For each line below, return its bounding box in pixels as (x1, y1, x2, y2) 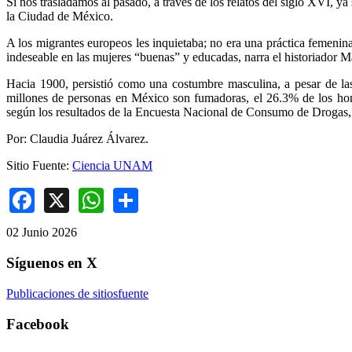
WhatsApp (104, 183, 211, 212)
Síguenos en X (6, 255, 97, 272)
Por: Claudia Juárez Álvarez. (6, 131, 148, 145)
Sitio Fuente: (6, 158, 72, 172)
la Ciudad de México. (6, 9, 113, 23)
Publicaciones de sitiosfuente (6, 286, 148, 300)
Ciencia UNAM (72, 158, 152, 172)
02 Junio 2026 (6, 225, 77, 240)
